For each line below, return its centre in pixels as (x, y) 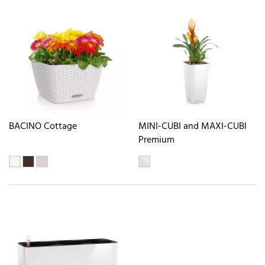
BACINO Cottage (43, 127)
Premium (156, 140)
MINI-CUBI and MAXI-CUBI (193, 127)
